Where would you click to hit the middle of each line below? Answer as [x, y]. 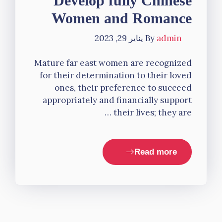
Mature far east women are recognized [113, 63]
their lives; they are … [153, 112]
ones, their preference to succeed [123, 88]
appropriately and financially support [117, 100]
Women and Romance [122, 18]
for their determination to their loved [116, 75]
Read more [156, 152]
